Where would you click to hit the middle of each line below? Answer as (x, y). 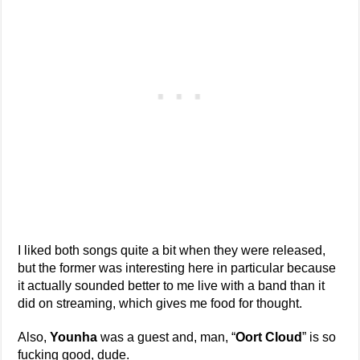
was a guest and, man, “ (167, 337)
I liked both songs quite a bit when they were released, (172, 251)
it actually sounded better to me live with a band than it (172, 286)
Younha (74, 337)
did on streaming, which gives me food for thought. (160, 304)
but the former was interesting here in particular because (177, 268)
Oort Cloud (269, 337)
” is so (319, 337)
